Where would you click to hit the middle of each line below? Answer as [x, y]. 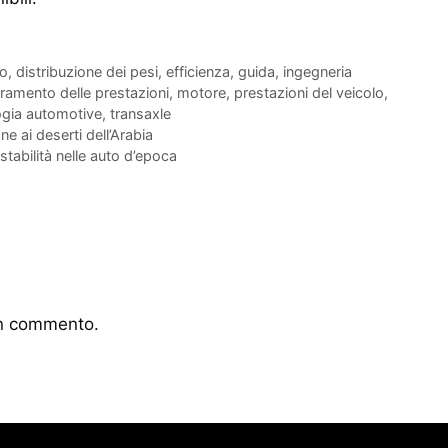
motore [201, 93]
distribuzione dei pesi [86, 72]
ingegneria [317, 72]
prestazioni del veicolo [309, 93]
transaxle [140, 114]
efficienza [197, 72]
